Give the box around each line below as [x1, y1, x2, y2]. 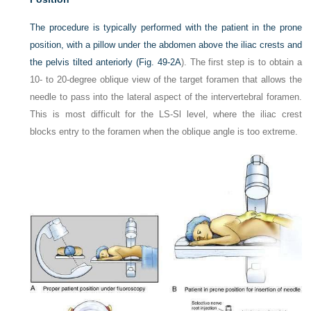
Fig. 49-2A [138, 57, 181, 68]
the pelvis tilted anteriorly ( [30, 57, 139, 68]
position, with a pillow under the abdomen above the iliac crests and [30, 40, 302, 51]
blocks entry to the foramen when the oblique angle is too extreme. [30, 126, 299, 137]
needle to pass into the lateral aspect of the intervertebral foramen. [30, 92, 302, 103]
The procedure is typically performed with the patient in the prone [30, 22, 302, 33]
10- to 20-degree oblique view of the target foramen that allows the [30, 74, 302, 85]
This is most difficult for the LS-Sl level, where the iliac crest [30, 109, 302, 120]
